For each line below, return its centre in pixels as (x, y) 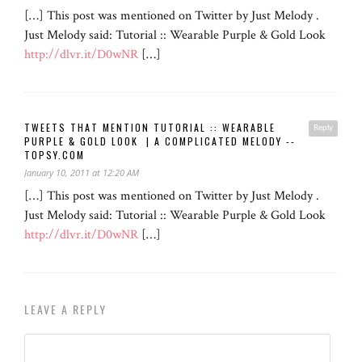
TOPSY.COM (55, 154)
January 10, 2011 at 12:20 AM (82, 172)
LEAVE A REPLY (65, 309)
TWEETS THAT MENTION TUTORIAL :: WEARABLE (150, 127)
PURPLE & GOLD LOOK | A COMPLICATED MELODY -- (160, 141)
